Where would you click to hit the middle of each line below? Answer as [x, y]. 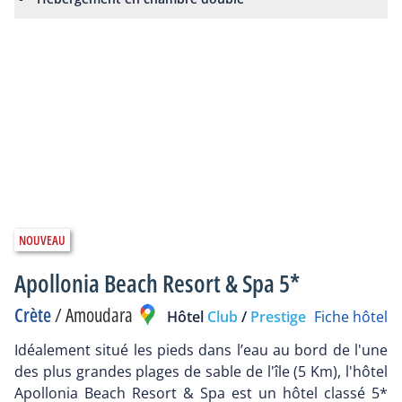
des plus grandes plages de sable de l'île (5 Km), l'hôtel [201, 372]
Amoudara [99, 315]
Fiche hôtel [351, 316]
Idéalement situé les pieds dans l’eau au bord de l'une [201, 350]
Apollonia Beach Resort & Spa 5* [157, 283]
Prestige [278, 316]
